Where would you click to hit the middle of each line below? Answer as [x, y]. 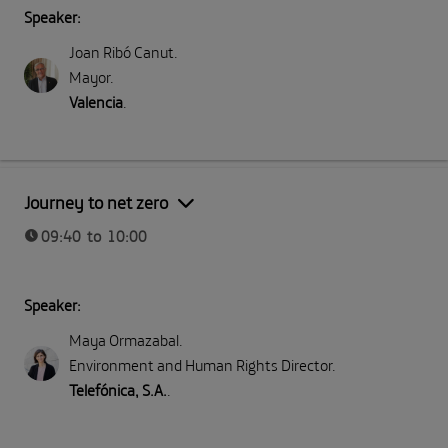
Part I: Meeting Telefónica [360, 178]
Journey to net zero [96, 202]
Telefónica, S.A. [118, 390]
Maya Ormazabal [124, 340]
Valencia [96, 101]
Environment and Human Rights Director [200, 365]
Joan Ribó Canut [121, 51]
